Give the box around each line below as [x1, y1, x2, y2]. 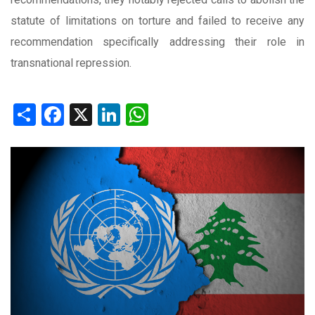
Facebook [64, 99, 157, 127]
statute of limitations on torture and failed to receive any [11, 13, 304, 27]
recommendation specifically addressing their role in [11, 34, 304, 49]
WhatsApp [148, 99, 250, 127]
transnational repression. [11, 56, 131, 70]
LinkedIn [120, 99, 202, 127]
